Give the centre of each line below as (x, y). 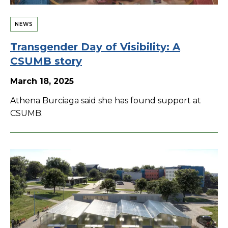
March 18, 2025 (42, 81)
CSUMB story (46, 61)
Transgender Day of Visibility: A (95, 47)
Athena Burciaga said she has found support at (106, 100)
